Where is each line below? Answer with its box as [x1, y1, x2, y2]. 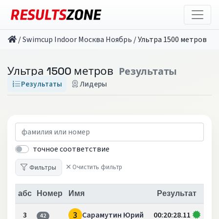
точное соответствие [33, 143, 109, 154]
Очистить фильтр [72, 163, 122, 172]
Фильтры [29, 162, 57, 172]
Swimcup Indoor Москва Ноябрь [22, 34, 132, 45]
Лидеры [80, 78, 108, 89]
